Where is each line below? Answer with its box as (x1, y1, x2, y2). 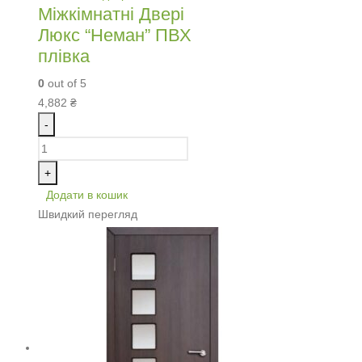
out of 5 (44, 77, 86, 90)
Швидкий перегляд (38, 208, 137, 221)
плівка (38, 46, 90, 67)
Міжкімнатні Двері (38, 4, 184, 25)
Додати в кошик (46, 188, 128, 202)
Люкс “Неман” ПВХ (38, 25, 192, 46)
